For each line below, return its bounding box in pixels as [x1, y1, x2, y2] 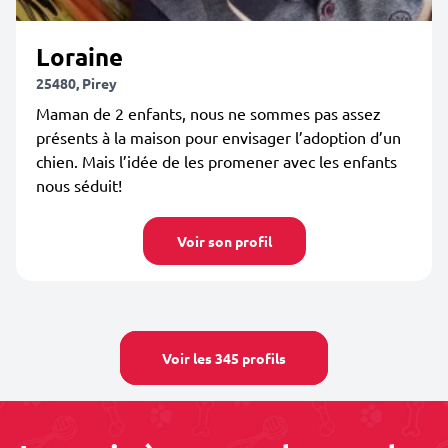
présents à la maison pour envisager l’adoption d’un [36, 127, 401, 147]
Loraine [36, 41, 123, 72]
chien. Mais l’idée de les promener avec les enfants [36, 151, 397, 171]
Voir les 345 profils [162, 349, 286, 367]
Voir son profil [176, 232, 272, 250]
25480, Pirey [36, 74, 117, 92]
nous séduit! [36, 175, 122, 195]
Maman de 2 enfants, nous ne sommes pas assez [36, 103, 381, 123]
